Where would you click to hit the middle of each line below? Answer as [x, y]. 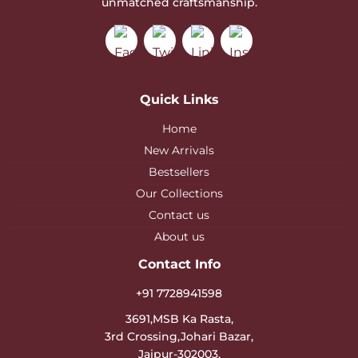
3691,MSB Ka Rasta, [179, 319]
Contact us [179, 216]
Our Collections [179, 195]
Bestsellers [179, 173]
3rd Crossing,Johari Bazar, [179, 336]
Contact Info [179, 265]
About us [179, 238]
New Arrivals [179, 151]
